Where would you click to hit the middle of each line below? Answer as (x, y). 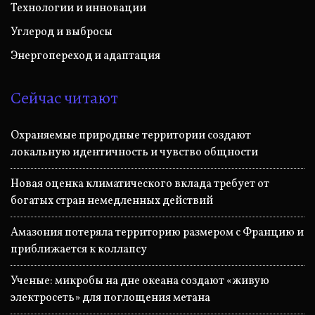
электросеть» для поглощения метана (110, 298)
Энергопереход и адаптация (85, 56)
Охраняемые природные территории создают (131, 135)
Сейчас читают (64, 97)
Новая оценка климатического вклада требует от (140, 184)
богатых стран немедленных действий (112, 201)
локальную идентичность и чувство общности (134, 152)
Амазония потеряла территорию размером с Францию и (157, 232)
